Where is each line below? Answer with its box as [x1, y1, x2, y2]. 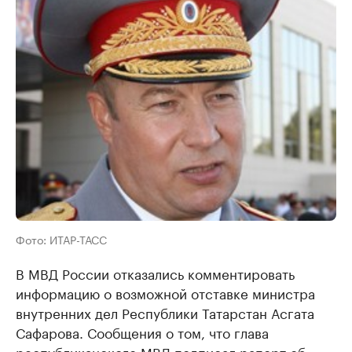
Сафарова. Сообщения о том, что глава [16, 321, 269, 343]
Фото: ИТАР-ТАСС [16, 230, 107, 248]
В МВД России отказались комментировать [16, 262, 295, 284]
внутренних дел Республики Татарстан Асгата [16, 302, 314, 323]
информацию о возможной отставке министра [16, 282, 315, 303]
